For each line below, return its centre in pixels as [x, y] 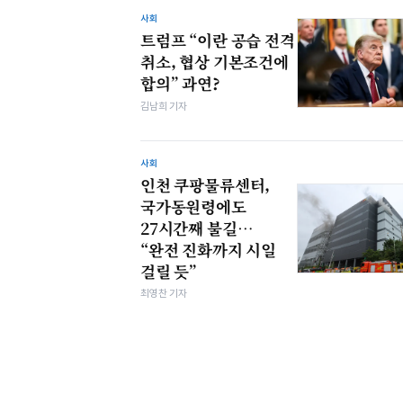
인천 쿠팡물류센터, [206, 184]
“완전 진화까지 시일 [209, 249]
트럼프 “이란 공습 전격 [218, 40]
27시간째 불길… [197, 228]
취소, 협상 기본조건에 [215, 62]
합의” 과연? [180, 84]
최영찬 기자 [164, 294]
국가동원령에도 [193, 206]
